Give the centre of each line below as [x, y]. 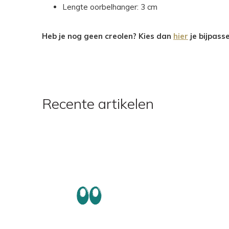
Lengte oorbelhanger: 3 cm [110, 7]
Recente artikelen [98, 104]
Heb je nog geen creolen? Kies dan [108, 36]
